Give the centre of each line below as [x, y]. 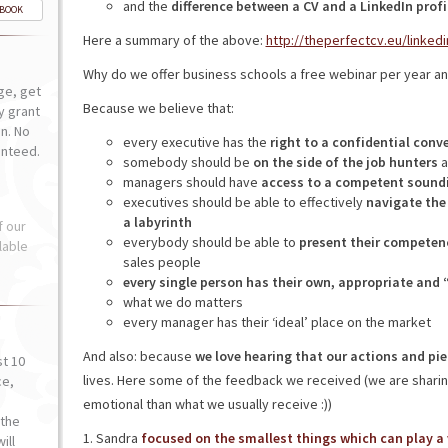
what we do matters [182, 302]
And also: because [138, 356]
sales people [161, 262]
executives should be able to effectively [244, 202]
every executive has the [194, 142]
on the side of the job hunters [345, 162]
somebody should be [187, 162]
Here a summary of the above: [174, 40]
